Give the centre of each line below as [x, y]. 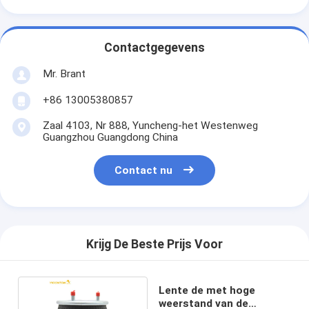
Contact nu [144, 171]
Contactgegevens [154, 48]
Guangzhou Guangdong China [110, 137]
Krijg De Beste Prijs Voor [154, 245]
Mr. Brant [64, 73]
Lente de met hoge [207, 290]
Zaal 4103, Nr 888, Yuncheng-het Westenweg [150, 125]
